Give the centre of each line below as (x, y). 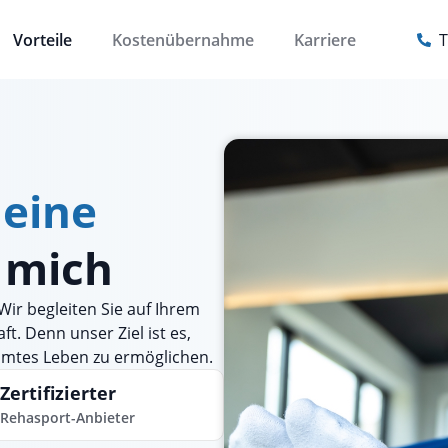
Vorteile (42, 39)
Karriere (324, 39)
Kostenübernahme (182, 39)
